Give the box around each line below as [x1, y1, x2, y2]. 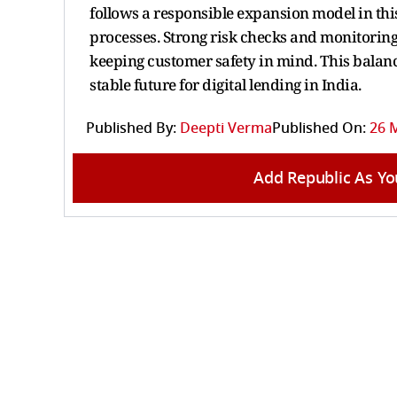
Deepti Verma [180, 117, 272, 139]
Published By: [86, 117, 176, 139]
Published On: [272, 117, 366, 139]
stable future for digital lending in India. [90, 74, 362, 95]
